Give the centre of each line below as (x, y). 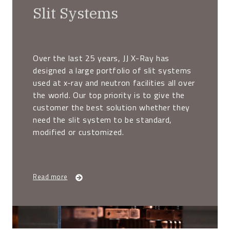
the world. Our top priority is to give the (109, 95)
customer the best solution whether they (111, 107)
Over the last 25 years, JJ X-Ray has (101, 58)
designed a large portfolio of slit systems (112, 70)
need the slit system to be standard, (103, 119)
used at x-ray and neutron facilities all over (114, 82)
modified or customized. (79, 132)
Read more (50, 177)
